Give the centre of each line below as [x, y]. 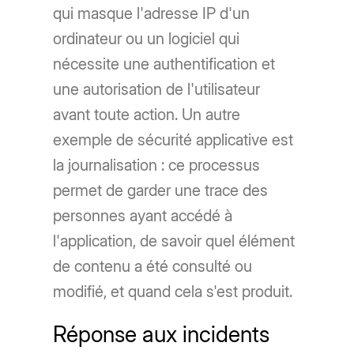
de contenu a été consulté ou [153, 267]
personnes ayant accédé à [143, 216]
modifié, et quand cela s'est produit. [173, 292]
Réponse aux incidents [162, 335]
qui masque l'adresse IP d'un [152, 14]
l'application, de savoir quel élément [174, 241]
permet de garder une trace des [161, 191]
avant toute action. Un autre [147, 115]
